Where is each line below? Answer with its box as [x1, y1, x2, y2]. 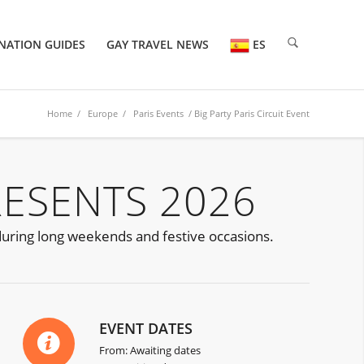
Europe [88, 107, 118, 119]
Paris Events [133, 107, 184, 119]
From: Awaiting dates [99, 343, 201, 358]
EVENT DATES [99, 318, 193, 339]
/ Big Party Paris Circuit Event [184, 107, 310, 119]
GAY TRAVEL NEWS [106, 37, 209, 52]
